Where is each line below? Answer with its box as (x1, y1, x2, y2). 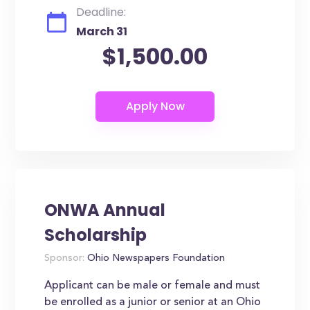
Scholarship (44, 224, 147, 246)
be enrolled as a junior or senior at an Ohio (44, 297, 262, 308)
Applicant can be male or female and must (44, 280, 261, 291)
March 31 (76, 24, 128, 39)
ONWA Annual (44, 199, 166, 221)
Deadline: (76, 4, 127, 20)
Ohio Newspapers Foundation (84, 254, 226, 264)
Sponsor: (44, 254, 85, 264)
